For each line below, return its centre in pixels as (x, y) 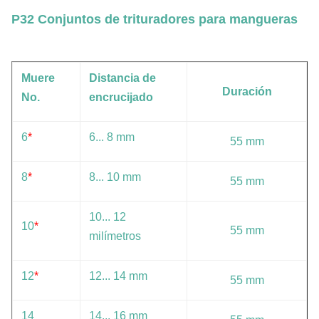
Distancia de (122, 78)
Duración (247, 92)
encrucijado (121, 98)
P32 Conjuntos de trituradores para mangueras (155, 20)
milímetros (115, 236)
